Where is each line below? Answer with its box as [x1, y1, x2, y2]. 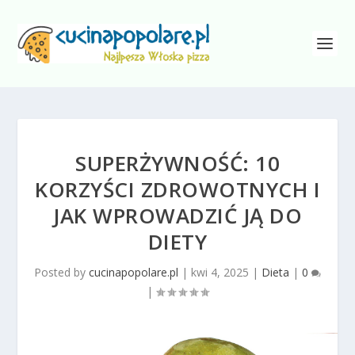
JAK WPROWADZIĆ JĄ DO [53, 201, 302, 230]
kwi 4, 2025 [191, 265, 249, 280]
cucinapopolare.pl [89, 265, 178, 280]
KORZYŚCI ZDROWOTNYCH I [35, 175, 320, 204]
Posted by [34, 265, 89, 280]
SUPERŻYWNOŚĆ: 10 [75, 149, 280, 177]
